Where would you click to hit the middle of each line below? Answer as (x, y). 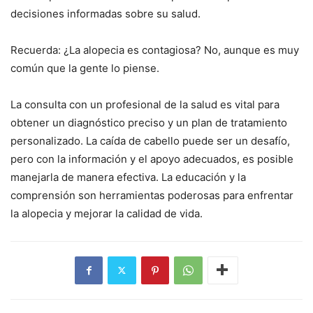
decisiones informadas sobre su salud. (105, 13)
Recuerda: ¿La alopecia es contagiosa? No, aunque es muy (155, 50)
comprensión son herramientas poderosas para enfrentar (152, 195)
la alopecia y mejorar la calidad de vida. (107, 213)
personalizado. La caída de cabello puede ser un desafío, (150, 140)
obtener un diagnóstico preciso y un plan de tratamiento (149, 122)
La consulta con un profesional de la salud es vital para (145, 104)
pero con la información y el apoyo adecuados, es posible (152, 159)
